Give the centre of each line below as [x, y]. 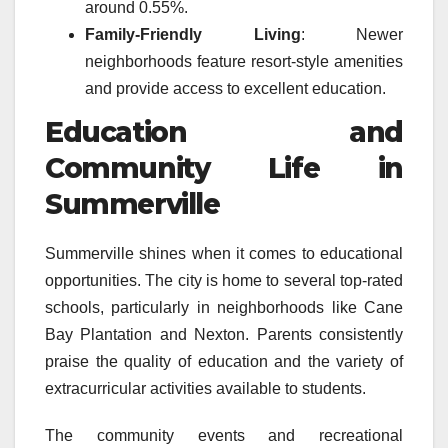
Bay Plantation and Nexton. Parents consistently [224, 335]
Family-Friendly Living [193, 34]
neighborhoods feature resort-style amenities [244, 61]
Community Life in [224, 168]
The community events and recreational [224, 436]
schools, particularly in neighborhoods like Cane [224, 308]
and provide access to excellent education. [235, 88]
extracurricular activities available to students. [205, 389]
